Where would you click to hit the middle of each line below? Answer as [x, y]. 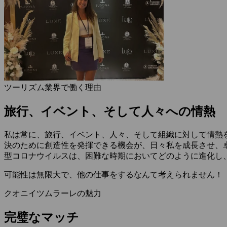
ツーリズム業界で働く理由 [53, 88]
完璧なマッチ [42, 218]
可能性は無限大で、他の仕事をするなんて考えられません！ [113, 175]
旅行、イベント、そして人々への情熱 [110, 112]
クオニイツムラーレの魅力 [53, 194]
